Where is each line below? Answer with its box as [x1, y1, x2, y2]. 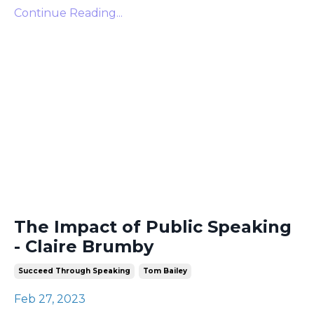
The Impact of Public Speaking [14, 217, 292, 237]
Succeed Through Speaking [18, 266, 130, 275]
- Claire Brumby [14, 236, 153, 257]
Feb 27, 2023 [14, 292, 86, 306]
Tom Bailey [143, 266, 187, 275]
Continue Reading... [14, 6, 123, 20]
